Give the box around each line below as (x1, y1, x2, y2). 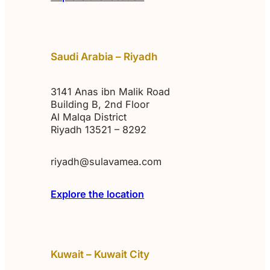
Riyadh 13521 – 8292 (51, 123, 147, 136)
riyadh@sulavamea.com (51, 155, 162, 168)
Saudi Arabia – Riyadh (51, 49, 158, 63)
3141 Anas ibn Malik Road (51, 85, 171, 98)
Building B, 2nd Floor (51, 98, 150, 110)
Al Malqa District (51, 110, 127, 123)
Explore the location (51, 187, 145, 200)
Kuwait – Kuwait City (51, 247, 150, 260)
